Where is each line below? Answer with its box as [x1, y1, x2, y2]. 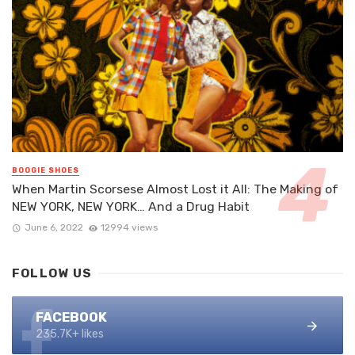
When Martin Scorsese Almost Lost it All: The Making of [12, 181, 338, 197]
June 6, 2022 [24, 221, 83, 233]
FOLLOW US [12, 265, 93, 281]
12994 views [101, 221, 158, 233]
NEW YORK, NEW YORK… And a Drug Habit [12, 198, 250, 214]
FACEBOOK [36, 308, 107, 325]
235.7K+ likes [36, 326, 104, 341]
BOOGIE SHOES [12, 166, 79, 174]
